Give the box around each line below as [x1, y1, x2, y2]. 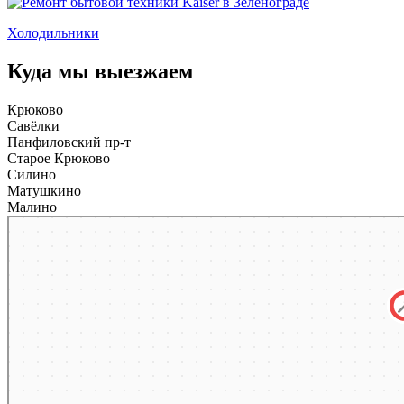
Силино [7, 167, 60, 183]
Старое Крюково [7, 151, 114, 167]
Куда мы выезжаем [7, 60, 193, 84]
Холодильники [7, 25, 99, 41]
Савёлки [7, 118, 63, 134]
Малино [7, 199, 60, 216]
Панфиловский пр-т [7, 134, 134, 151]
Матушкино [7, 183, 85, 199]
